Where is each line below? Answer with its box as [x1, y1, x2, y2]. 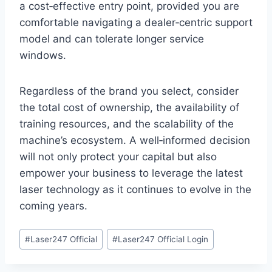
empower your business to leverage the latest [19, 167, 243, 180]
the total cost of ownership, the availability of [19, 101, 239, 114]
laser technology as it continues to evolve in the [19, 183, 251, 196]
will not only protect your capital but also [19, 151, 217, 163]
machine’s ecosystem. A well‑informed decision [19, 134, 250, 147]
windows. [19, 49, 66, 62]
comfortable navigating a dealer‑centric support [19, 16, 253, 29]
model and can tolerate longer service [19, 33, 204, 46]
